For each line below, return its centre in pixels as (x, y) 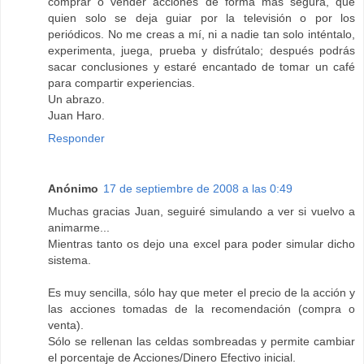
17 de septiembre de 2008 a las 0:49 (198, 189)
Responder (76, 139)
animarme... (79, 228)
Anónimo (73, 189)
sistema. (69, 260)
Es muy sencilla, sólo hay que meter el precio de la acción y (201, 293)
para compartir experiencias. (121, 83)
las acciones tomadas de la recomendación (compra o (201, 309)
